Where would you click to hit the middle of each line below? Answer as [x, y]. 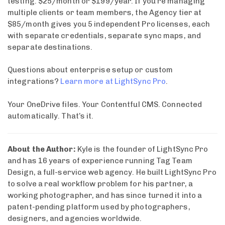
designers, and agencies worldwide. [75, 218]
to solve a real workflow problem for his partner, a [100, 184]
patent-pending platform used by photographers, [99, 207]
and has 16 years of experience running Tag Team [100, 161]
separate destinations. [50, 47]
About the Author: [42, 149]
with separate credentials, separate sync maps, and [104, 35]
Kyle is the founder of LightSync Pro [142, 149]
